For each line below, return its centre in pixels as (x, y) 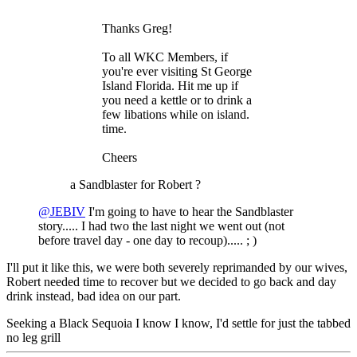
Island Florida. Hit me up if (170, 86)
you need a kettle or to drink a (177, 100)
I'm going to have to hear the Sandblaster (189, 212)
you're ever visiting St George (177, 72)
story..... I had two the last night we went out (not (161, 226)
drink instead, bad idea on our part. (94, 296)
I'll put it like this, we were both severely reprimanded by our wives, (177, 268)
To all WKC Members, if (165, 57)
